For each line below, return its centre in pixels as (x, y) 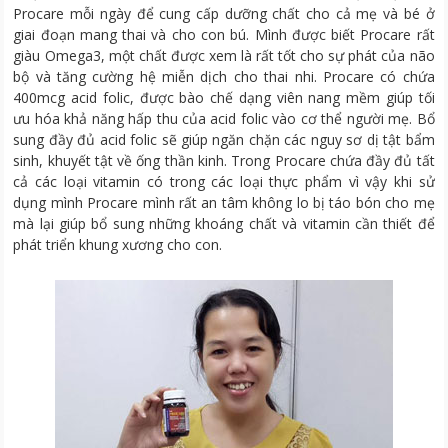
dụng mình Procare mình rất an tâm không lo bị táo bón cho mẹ (224, 202)
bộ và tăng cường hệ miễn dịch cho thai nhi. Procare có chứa (224, 76)
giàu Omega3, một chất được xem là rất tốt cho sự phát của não (224, 55)
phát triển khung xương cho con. (118, 244)
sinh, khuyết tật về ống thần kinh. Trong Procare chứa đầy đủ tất (224, 160)
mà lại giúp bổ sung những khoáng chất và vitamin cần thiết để (224, 223)
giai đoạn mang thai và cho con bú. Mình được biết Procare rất (224, 34)
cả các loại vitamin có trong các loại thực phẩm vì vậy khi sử (224, 181)
